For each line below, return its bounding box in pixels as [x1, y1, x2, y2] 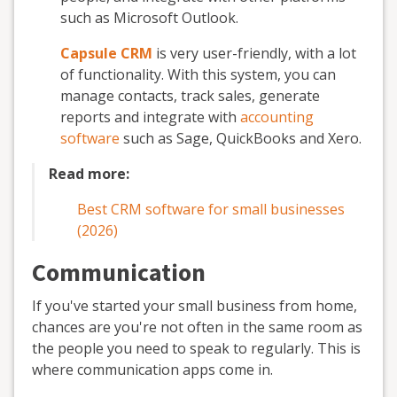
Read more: [49, 164, 129, 183]
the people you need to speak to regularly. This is [32, 339, 361, 358]
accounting [240, 107, 314, 127]
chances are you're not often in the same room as [32, 317, 362, 337]
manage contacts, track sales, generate [60, 86, 320, 105]
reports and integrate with [60, 107, 240, 127]
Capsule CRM [60, 43, 152, 63]
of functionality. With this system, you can [60, 65, 336, 84]
